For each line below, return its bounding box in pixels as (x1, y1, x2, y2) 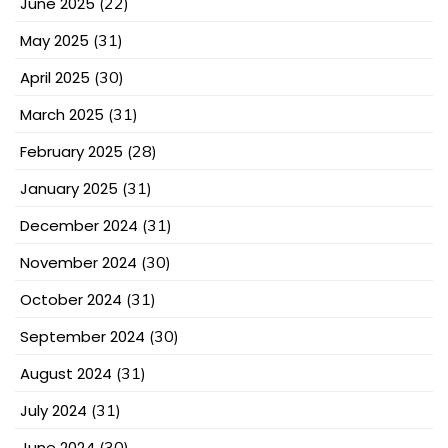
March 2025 (20, 104, 104, 126)
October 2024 (20, 289, 122, 311)
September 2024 (20, 326, 145, 348)
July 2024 (20, 400, 87, 422)
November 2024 (20, 252, 137, 274)
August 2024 (20, 363, 112, 385)
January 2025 (20, 178, 118, 200)
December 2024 (20, 215, 138, 237)
